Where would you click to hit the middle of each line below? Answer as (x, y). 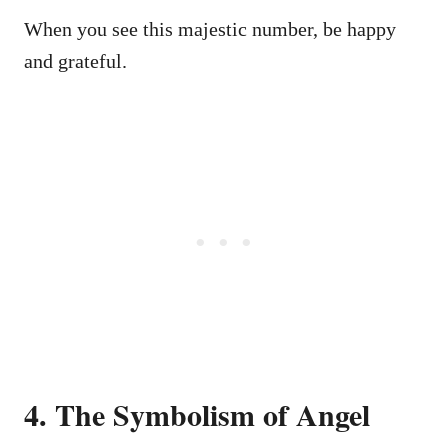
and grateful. (75, 60)
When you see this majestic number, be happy (210, 28)
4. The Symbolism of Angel (197, 413)
